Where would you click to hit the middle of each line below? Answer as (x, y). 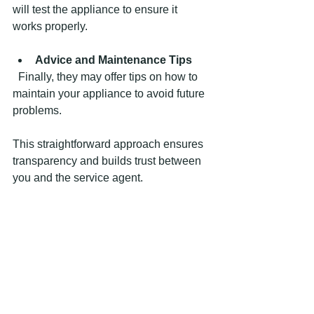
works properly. (50, 26)
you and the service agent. (78, 177)
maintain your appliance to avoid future (110, 93)
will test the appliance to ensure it (96, 9)
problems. (37, 110)
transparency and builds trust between (108, 161)
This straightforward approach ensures (109, 144)
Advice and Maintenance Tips (114, 60)
